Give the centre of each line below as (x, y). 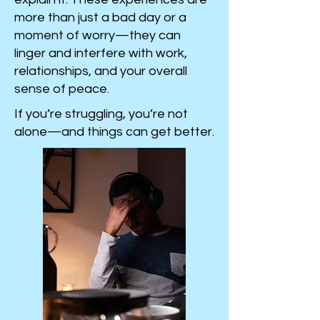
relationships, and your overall (101, 71)
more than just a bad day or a (100, 17)
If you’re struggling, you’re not (101, 114)
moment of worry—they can (97, 35)
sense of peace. (62, 89)
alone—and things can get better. (114, 132)
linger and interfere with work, (101, 53)
